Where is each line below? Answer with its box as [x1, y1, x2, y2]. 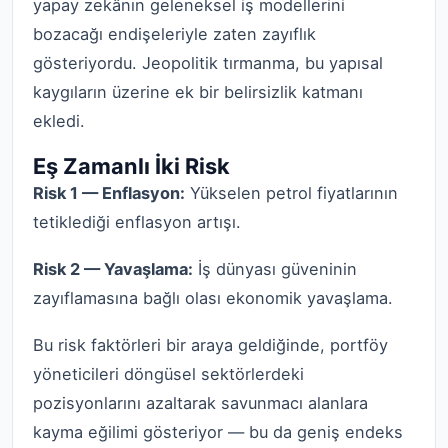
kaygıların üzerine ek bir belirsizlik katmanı [33, 81, 363, 102]
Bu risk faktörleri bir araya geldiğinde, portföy [33, 334, 388, 355]
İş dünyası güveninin [193, 259, 357, 280]
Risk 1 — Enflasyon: [33, 183, 185, 204]
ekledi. [33, 110, 85, 131]
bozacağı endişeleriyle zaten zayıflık [33, 23, 316, 44]
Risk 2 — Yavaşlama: [33, 259, 193, 280]
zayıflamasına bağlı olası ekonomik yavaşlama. [33, 288, 393, 309]
